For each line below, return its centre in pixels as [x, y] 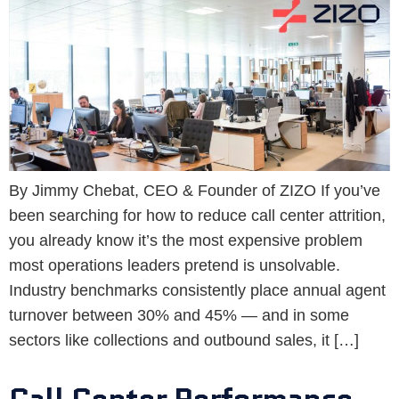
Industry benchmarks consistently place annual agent [197, 291]
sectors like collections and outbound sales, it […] [184, 341]
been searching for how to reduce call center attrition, [197, 216]
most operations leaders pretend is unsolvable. [175, 266]
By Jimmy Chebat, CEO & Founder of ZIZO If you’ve [195, 191]
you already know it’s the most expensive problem [186, 241]
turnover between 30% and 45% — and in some [179, 316]
